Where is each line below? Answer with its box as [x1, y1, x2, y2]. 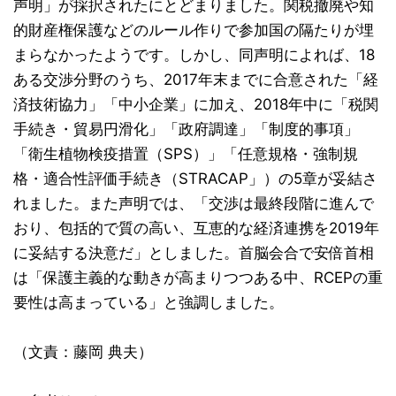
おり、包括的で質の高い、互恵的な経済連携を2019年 [13, 218, 379, 237]
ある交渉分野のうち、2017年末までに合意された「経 [13, 70, 378, 88]
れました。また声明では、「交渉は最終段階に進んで [13, 194, 374, 212]
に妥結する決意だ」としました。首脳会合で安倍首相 [13, 243, 374, 262]
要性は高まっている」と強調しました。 [13, 293, 284, 311]
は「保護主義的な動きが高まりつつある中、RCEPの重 [13, 268, 383, 286]
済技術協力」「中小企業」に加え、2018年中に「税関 [13, 95, 378, 113]
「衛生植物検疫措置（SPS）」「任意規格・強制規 [13, 144, 358, 163]
